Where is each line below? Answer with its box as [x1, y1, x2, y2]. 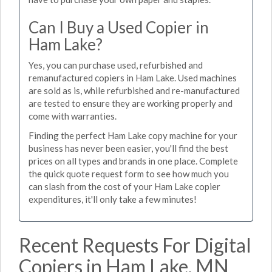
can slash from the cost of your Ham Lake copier [29, 180, 220, 192]
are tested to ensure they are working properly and [29, 98, 233, 109]
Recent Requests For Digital [19, 233, 251, 257]
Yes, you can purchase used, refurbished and [29, 59, 203, 70]
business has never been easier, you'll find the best [29, 142, 228, 154]
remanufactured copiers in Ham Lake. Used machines [29, 72, 237, 83]
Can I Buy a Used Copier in [29, 17, 209, 37]
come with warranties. [29, 110, 117, 121]
